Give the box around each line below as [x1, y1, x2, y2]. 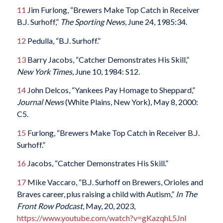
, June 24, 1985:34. [124, 17, 187, 27]
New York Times [16, 66, 72, 76]
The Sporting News [60, 17, 125, 27]
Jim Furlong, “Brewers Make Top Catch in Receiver [25, 5, 200, 15]
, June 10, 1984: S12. [72, 66, 140, 76]
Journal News [16, 97, 64, 107]
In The [175, 189, 197, 199]
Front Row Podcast [16, 201, 83, 211]
